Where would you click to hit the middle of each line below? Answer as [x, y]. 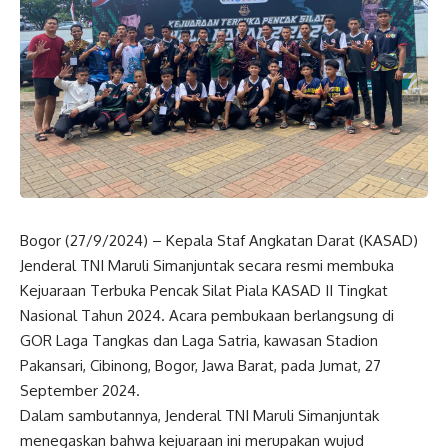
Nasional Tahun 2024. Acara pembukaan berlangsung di [207, 315]
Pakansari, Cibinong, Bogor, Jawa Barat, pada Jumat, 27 [200, 365]
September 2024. [80, 390]
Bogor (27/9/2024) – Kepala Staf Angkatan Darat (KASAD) [219, 240]
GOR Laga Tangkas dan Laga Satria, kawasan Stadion [199, 340]
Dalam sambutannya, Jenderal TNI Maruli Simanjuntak [199, 415]
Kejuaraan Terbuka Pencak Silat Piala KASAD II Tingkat [204, 290]
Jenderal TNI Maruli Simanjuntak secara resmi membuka [207, 265]
